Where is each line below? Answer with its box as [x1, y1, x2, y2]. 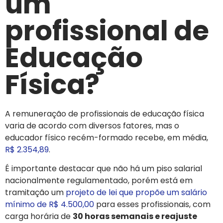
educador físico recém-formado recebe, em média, [5, 131, 208, 143]
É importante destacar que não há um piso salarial [5, 163, 202, 175]
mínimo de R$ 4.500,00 [5, 199, 94, 211]
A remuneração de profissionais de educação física [5, 108, 204, 119]
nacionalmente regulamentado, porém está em [5, 175, 193, 187]
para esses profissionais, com [94, 199, 211, 211]
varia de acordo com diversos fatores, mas [5, 119, 174, 131]
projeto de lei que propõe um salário [66, 187, 207, 199]
